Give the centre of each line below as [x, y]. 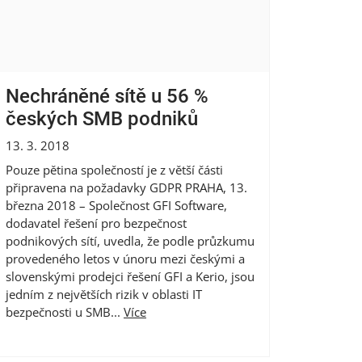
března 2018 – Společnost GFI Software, [116, 205]
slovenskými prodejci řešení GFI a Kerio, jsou [130, 276]
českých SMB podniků [102, 118]
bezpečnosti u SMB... [65, 311]
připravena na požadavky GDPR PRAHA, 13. [126, 187]
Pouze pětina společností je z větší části [114, 169]
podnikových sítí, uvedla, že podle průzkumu [130, 240]
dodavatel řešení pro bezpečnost [96, 223]
